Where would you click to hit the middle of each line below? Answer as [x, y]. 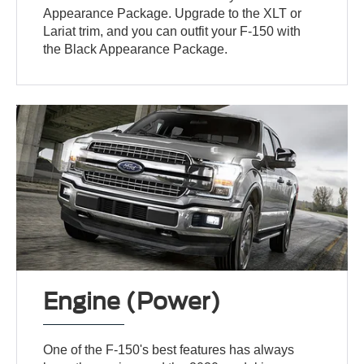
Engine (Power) [132, 301]
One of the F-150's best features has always [169, 349]
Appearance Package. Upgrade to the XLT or [173, 13]
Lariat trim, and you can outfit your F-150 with [172, 31]
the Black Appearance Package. [136, 49]
